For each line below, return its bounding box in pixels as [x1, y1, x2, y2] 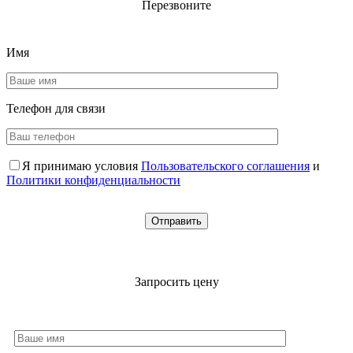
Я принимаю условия [22, 159, 138, 173]
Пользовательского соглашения [141, 159, 310, 173]
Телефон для [6, 102, 76, 116]
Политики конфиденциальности [6, 173, 180, 188]
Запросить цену [134, 275, 219, 289]
